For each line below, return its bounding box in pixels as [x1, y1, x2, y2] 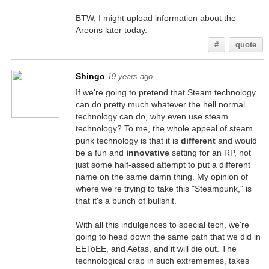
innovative [125, 148, 169, 157]
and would [215, 136, 257, 145]
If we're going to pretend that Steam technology [75, 88, 256, 97]
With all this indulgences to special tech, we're [75, 220, 249, 229]
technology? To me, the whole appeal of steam [75, 124, 253, 133]
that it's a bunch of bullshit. [75, 196, 177, 205]
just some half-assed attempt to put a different [75, 160, 250, 169]
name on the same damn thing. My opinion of [75, 172, 248, 181]
